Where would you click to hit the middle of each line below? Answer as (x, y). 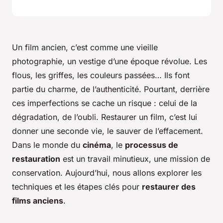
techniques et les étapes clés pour (77, 186)
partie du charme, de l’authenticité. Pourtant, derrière (111, 89)
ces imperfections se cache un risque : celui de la (105, 103)
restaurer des (169, 186)
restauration (36, 159)
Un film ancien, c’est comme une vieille (85, 47)
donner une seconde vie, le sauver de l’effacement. (108, 131)
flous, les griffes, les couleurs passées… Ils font (101, 75)
